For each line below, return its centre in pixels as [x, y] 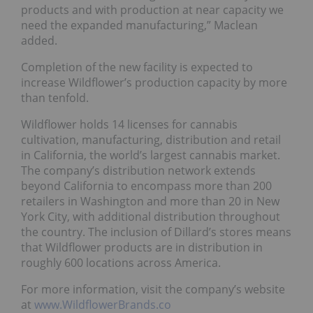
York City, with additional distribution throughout [151, 216]
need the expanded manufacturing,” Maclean [139, 25]
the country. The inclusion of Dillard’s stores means [156, 232]
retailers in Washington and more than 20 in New [150, 201]
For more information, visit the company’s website [153, 289]
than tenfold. [55, 97]
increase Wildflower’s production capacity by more [154, 82]
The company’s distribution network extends [138, 170]
